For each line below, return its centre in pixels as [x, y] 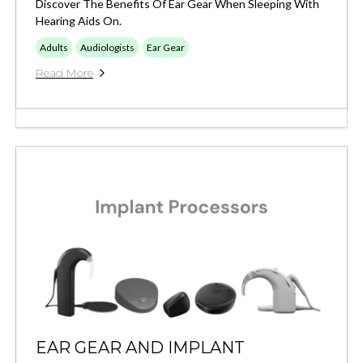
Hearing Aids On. [79, 20]
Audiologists [107, 47]
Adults [54, 47]
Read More [64, 73]
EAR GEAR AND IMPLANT [140, 347]
